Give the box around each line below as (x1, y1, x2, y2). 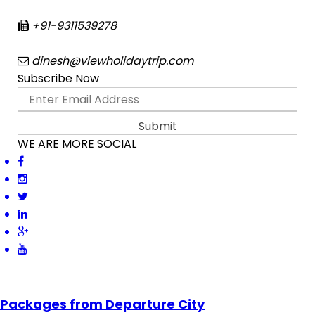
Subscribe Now (18, 70, 99, 86)
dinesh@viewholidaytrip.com (29, 53, 193, 69)
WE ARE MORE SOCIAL (18, 136, 136, 152)
